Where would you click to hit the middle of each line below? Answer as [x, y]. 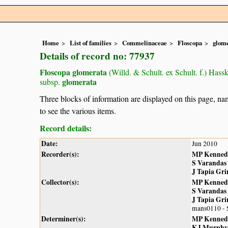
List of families [91, 43]
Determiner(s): [64, 219]
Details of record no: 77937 [97, 56]
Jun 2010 [205, 143]
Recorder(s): [60, 154]
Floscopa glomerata [73, 72]
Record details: [66, 128]
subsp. [50, 82]
